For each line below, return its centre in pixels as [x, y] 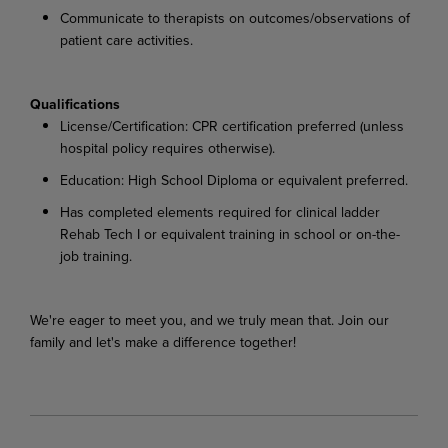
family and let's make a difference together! [163, 341]
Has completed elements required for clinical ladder [220, 211]
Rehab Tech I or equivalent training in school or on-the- [230, 233]
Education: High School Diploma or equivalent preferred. [234, 179]
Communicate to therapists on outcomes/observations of [235, 17]
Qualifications [75, 103]
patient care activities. [126, 39]
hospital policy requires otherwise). [167, 147]
